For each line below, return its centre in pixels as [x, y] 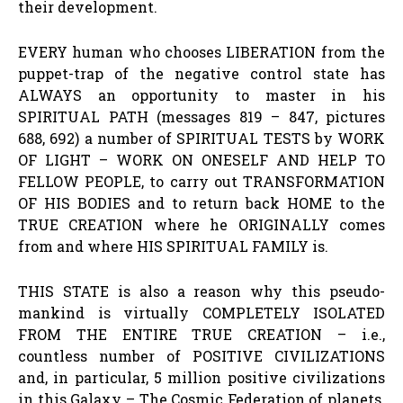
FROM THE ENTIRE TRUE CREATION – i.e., [201, 334]
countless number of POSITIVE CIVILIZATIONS [201, 355]
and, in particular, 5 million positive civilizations [201, 377]
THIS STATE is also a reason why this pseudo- [201, 291]
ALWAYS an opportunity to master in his [201, 94]
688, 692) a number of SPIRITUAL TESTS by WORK [201, 138]
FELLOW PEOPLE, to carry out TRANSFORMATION [201, 181]
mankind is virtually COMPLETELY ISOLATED [201, 312]
